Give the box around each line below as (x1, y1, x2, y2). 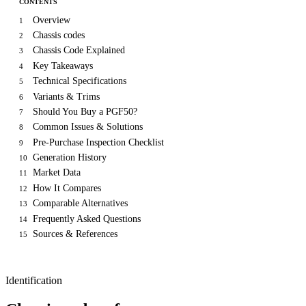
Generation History (33, 152, 107, 163)
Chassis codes (33, 30, 85, 41)
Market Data (33, 167, 81, 178)
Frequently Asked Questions (33, 213, 141, 224)
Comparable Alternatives (33, 198, 128, 209)
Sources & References (33, 228, 117, 239)
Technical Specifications (33, 76, 126, 87)
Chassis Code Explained (33, 45, 125, 56)
